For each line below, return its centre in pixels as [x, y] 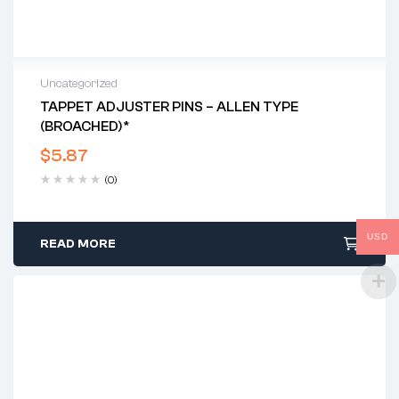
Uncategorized [79, 84]
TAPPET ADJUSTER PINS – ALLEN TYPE [169, 107]
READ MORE [78, 244]
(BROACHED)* [85, 127]
